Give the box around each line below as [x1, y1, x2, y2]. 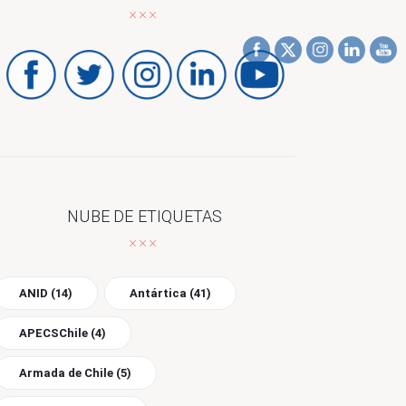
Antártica [130, 285, 188, 300]
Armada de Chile [19, 365, 114, 380]
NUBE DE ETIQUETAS [67, 207, 223, 227]
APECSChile [19, 325, 89, 340]
